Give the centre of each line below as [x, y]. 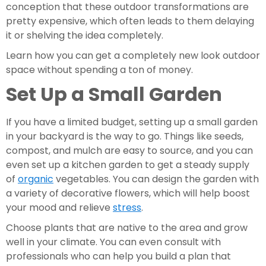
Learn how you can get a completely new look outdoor [133, 56]
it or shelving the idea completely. [85, 35]
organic [36, 179]
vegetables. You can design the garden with [156, 179]
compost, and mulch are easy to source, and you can [129, 151]
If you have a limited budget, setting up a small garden [132, 122]
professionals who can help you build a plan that [118, 256]
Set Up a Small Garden [114, 94]
